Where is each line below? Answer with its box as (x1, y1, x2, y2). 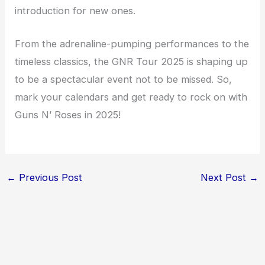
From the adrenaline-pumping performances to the (15, 38, 250, 50)
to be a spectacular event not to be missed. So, (15, 73, 232, 86)
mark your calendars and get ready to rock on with (15, 91, 248, 104)
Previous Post (15, 171, 82, 183)
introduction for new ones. (15, 4, 136, 17)
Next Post (201, 171, 250, 183)
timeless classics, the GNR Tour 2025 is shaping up (15, 56, 248, 68)
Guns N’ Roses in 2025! (15, 109, 121, 121)
